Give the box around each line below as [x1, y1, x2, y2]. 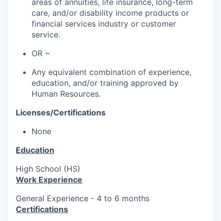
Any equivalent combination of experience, [32, 67, 191, 77]
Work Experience [16, 175, 82, 185]
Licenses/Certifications [16, 108, 106, 118]
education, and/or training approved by [32, 78, 179, 88]
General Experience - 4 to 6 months [16, 193, 149, 204]
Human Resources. [32, 89, 101, 99]
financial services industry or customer [32, 19, 176, 29]
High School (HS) [16, 164, 80, 174]
